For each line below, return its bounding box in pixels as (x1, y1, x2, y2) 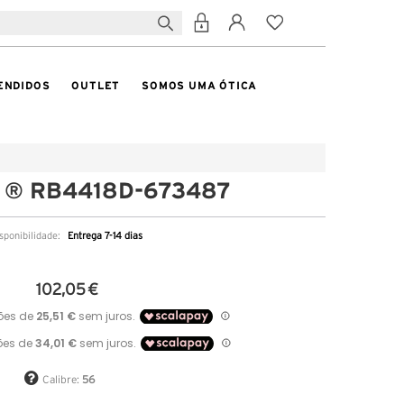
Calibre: (42, 374, 82, 385)
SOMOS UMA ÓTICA (142, 79, 258, 91)
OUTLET (71, 79, 121, 91)
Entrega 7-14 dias (68, 231, 142, 241)
